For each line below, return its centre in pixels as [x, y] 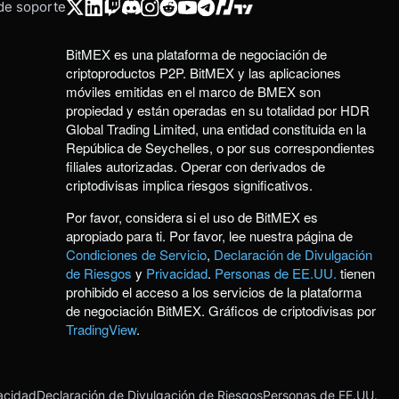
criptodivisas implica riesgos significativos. [189, 185]
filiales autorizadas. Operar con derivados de [195, 166]
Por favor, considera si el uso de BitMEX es [192, 217]
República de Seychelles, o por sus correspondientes [220, 147]
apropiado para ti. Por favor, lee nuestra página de [209, 236]
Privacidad [177, 273]
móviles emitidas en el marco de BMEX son [193, 91]
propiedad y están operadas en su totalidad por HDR [218, 110]
